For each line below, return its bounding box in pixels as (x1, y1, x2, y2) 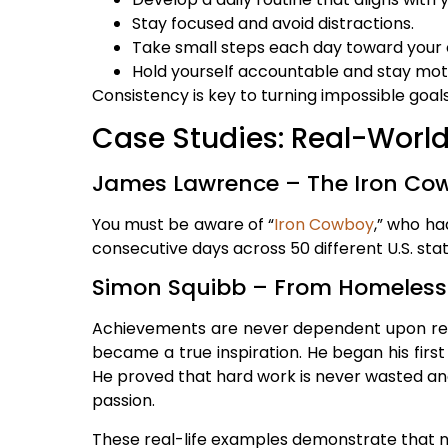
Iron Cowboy (273, 212, 375, 236)
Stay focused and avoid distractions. (132, 11, 414, 35)
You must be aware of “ (92, 212, 274, 236)
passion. (92, 389, 155, 413)
